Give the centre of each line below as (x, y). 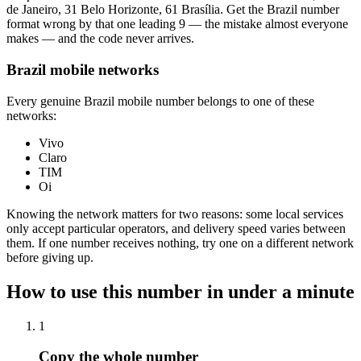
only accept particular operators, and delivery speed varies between (176, 228)
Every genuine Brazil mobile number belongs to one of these (160, 101)
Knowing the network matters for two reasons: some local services (175, 214)
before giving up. (50, 257)
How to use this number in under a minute (180, 291)
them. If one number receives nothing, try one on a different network (180, 243)
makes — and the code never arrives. (100, 39)
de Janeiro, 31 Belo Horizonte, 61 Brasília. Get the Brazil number (173, 10)
